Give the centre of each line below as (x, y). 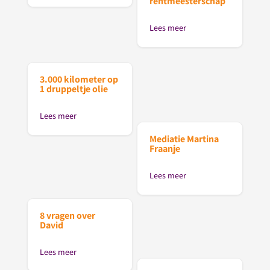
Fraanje (165, 148)
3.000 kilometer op (79, 79)
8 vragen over (67, 215)
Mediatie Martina (184, 139)
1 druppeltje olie (74, 89)
